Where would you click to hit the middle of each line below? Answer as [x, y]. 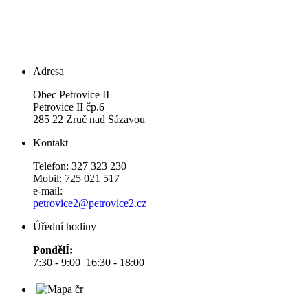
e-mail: [48, 191]
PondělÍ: [53, 250]
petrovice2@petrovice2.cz [90, 203]
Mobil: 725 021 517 [76, 179]
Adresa [48, 71]
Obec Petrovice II [71, 95]
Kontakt [51, 143]
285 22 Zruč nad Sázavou [89, 120]
